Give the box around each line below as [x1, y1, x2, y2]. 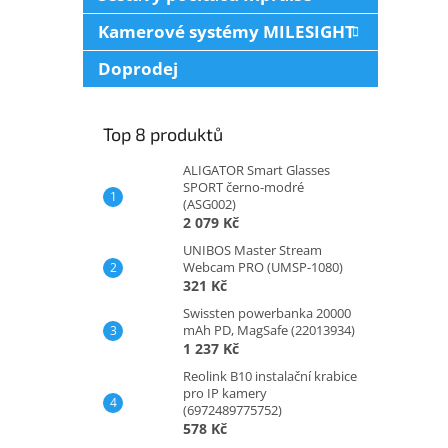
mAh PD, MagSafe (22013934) [183, 320, 355, 339]
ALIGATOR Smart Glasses [183, 160, 330, 179]
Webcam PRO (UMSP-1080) [183, 257, 343, 276]
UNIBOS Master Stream [183, 240, 322, 259]
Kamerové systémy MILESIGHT [98, 19, 355, 43]
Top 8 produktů [103, 122, 223, 145]
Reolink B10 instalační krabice [183, 366, 357, 385]
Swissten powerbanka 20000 [183, 303, 351, 322]
